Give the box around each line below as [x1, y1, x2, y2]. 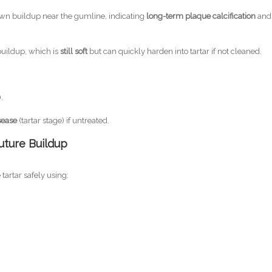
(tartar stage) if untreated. [17, 116, 110, 126]
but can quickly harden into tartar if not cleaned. [87, 47, 262, 56]
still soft [60, 47, 88, 56]
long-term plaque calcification [146, 12, 256, 21]
